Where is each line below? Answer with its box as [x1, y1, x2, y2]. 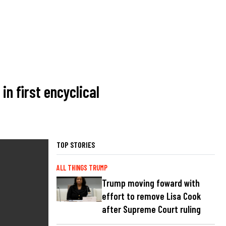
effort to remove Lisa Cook [102, 190, 201, 202]
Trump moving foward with [102, 177, 200, 189]
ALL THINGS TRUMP [56, 163, 107, 172]
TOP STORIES [56, 139, 95, 149]
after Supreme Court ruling [102, 203, 201, 215]
